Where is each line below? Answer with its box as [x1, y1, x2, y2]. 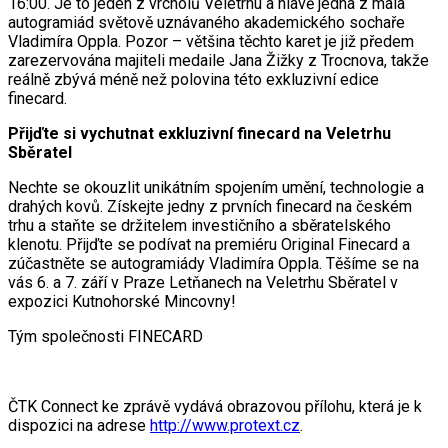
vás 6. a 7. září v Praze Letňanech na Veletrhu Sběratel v [8, 272, 398, 292]
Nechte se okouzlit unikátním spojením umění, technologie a [8, 177, 424, 197]
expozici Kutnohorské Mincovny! [8, 291, 236, 311]
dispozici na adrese [8, 415, 150, 435]
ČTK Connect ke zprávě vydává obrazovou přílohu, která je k [8, 396, 422, 416]
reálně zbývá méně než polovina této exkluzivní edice [8, 69, 379, 89]
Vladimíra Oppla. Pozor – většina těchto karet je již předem [8, 31, 414, 51]
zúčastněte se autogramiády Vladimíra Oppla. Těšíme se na [8, 253, 419, 273]
